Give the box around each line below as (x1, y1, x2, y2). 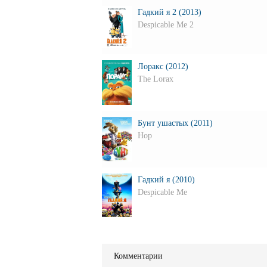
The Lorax (137, 74, 173, 83)
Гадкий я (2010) (137, 175, 195, 184)
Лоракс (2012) (137, 61, 188, 71)
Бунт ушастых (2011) (137, 118, 213, 128)
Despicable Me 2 (137, 20, 194, 29)
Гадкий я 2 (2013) (137, 7, 201, 17)
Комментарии (113, 251, 163, 260)
